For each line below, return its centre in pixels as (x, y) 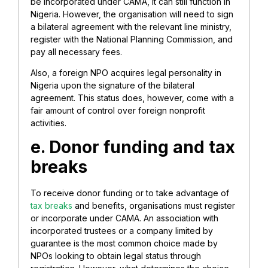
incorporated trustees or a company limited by (122, 231)
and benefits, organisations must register (154, 206)
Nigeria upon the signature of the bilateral (112, 86)
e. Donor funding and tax (133, 147)
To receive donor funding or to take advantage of (130, 193)
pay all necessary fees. (77, 51)
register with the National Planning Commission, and (132, 39)
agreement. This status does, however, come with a (132, 98)
